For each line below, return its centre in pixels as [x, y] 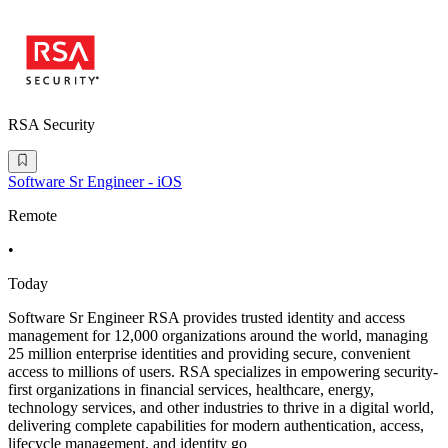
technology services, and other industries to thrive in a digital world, [221, 407]
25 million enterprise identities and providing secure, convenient [209, 353]
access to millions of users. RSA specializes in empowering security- [223, 371]
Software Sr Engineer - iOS [95, 181]
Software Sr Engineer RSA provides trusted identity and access [206, 317]
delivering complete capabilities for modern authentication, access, [216, 425]
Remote [32, 215]
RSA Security [51, 125]
